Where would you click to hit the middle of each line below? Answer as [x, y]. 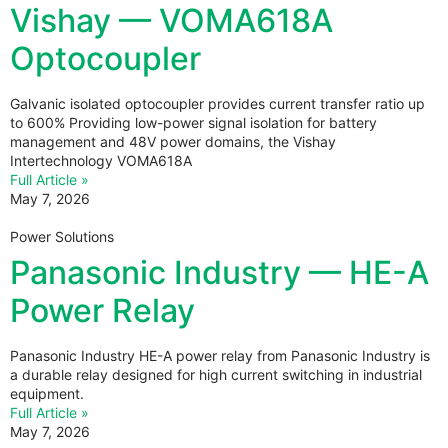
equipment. [47, 393]
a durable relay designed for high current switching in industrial [216, 374]
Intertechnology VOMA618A [101, 160]
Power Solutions [62, 236]
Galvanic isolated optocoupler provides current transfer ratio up [217, 103]
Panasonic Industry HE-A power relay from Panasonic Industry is [220, 355]
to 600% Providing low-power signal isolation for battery [193, 122]
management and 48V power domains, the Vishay [173, 141]
